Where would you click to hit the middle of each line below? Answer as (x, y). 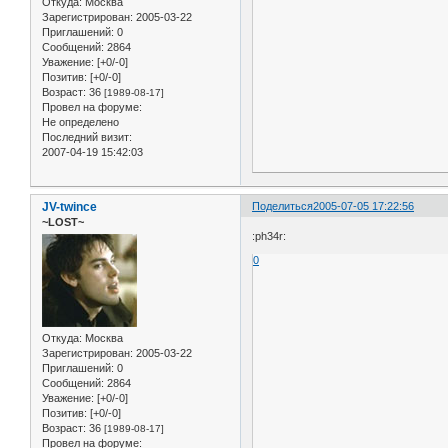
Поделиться (283, 206)
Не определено (80, 122)
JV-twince (69, 207)
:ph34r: (269, 235)
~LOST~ (63, 222)
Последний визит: (87, 137)
